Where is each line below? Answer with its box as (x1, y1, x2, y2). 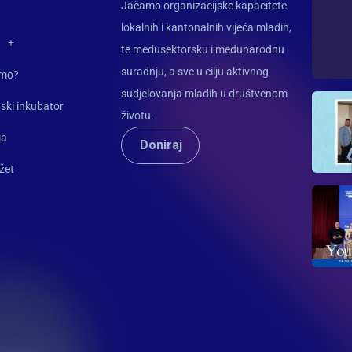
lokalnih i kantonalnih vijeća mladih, (121, 20, 292, 34)
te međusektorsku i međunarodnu (121, 42, 285, 56)
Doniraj (140, 135, 184, 155)
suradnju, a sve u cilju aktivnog (121, 64, 269, 78)
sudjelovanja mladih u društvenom (121, 86, 288, 100)
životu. (121, 108, 155, 122)
